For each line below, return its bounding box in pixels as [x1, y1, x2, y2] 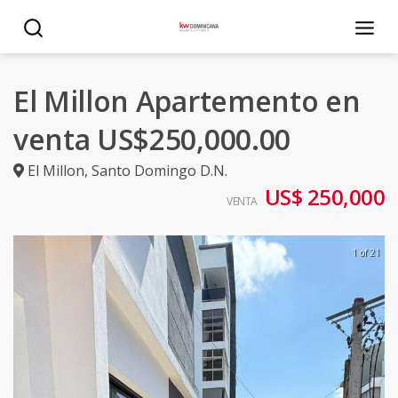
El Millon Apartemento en [13, 82, 361, 120]
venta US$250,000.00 [13, 120, 291, 158]
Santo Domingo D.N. [92, 161, 227, 180]
